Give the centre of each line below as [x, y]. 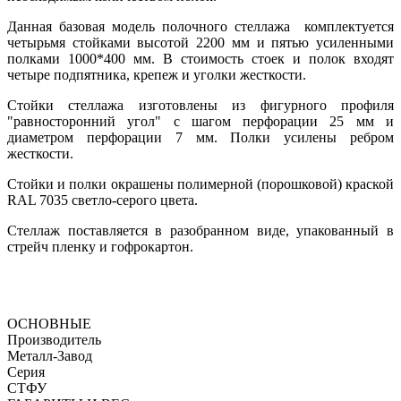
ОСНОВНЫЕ [49, 324]
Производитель [54, 340]
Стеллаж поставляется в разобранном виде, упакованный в [200, 231]
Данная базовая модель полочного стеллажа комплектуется [200, 27]
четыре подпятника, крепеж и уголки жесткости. [157, 75]
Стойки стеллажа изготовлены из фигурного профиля [200, 106]
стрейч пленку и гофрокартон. [100, 247]
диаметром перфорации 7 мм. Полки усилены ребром [200, 138]
